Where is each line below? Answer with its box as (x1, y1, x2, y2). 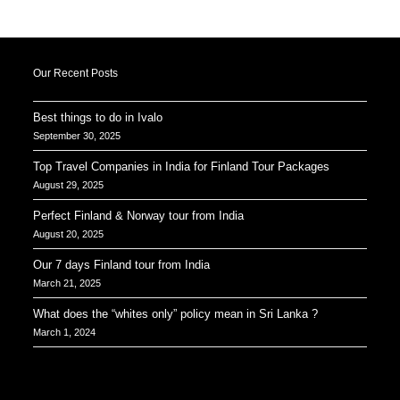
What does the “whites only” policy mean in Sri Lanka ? (33, 307, 319, 321)
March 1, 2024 (33, 327, 96, 337)
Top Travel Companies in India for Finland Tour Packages (33, 160, 330, 173)
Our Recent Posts (33, 67, 119, 79)
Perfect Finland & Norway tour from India (33, 209, 245, 222)
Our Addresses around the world (33, 376, 265, 393)
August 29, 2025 (33, 179, 104, 190)
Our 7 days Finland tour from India (33, 258, 211, 271)
